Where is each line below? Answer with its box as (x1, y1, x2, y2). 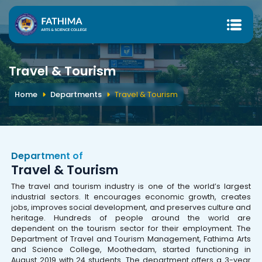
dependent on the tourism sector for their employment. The (11, 223, 251, 234)
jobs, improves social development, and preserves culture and (11, 202, 251, 213)
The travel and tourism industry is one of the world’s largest (11, 181, 251, 192)
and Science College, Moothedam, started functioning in (11, 244, 251, 255)
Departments (50, 88, 102, 100)
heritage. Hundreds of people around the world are (11, 213, 251, 223)
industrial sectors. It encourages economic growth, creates (11, 192, 251, 202)
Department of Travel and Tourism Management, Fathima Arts (11, 234, 251, 244)
